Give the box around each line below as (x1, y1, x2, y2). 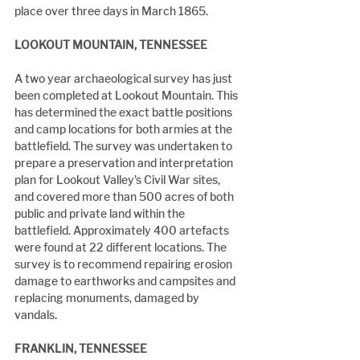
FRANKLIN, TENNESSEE (14, 342, 147, 356)
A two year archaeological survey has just (14, 72, 235, 86)
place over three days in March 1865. (14, 4, 208, 18)
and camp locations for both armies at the (14, 122, 235, 137)
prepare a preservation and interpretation (14, 156, 235, 170)
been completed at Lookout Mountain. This (14, 88, 240, 103)
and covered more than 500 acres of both (14, 190, 236, 204)
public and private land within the (14, 207, 187, 221)
